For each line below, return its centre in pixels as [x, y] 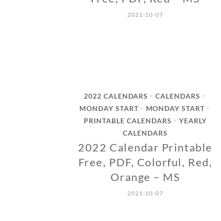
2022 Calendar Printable [145, 147]
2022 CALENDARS [116, 96]
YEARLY [193, 121]
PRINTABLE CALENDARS [128, 121]
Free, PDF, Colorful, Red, [145, 162]
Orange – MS [145, 177]
